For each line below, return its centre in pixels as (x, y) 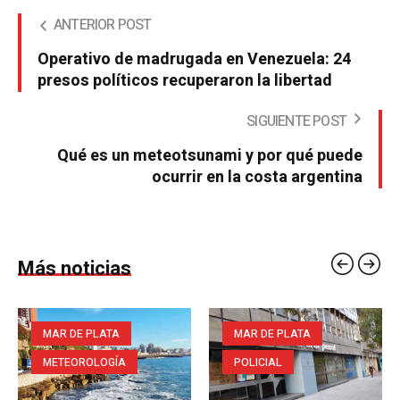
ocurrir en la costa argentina (257, 177)
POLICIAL (258, 362)
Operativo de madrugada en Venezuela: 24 (194, 59)
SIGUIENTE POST (296, 121)
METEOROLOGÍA (84, 362)
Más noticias (75, 268)
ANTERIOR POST (103, 25)
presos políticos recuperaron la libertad (185, 80)
